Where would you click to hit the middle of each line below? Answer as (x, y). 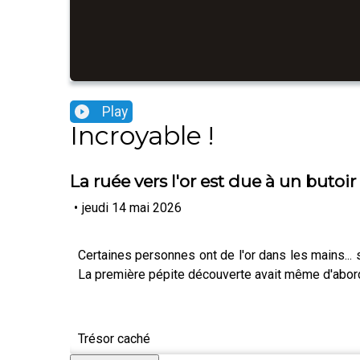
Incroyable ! (142, 136)
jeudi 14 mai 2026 (132, 207)
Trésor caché (114, 338)
